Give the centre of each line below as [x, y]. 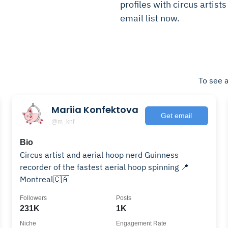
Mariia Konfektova [95, 109]
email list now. [150, 18]
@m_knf [63, 121]
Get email [177, 115]
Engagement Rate [141, 223]
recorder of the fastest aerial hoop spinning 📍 [105, 167]
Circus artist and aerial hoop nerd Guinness [99, 155]
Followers [34, 198]
